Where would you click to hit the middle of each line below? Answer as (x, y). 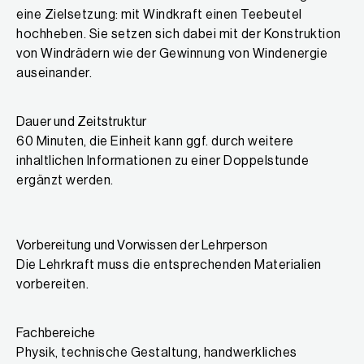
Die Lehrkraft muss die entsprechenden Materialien (169, 265)
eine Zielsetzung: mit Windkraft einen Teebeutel (159, 15)
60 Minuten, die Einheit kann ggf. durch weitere (155, 142)
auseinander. (54, 74)
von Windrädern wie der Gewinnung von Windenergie (172, 54)
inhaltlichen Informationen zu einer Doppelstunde (162, 161)
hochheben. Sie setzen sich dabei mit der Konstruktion (179, 35)
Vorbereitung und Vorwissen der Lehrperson (142, 246)
